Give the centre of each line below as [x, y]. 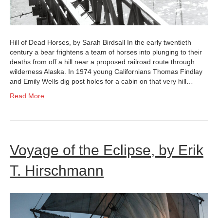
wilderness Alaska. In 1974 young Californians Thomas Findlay [106, 72]
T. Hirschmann [57, 171]
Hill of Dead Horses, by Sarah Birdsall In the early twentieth [100, 43]
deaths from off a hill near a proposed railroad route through [102, 62]
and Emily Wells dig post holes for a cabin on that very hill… [101, 82]
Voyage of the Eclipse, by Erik [107, 150]
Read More [27, 96]
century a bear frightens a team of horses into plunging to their [106, 52]
